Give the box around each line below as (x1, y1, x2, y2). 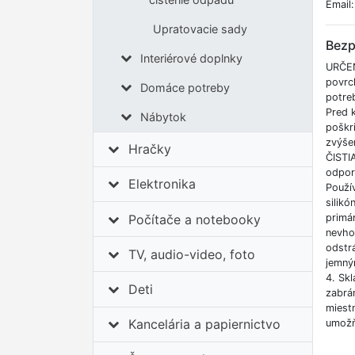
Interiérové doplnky (139, 51, 242, 65)
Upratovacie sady (152, 21, 247, 36)
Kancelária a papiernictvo (128, 316, 281, 333)
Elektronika (128, 176, 197, 193)
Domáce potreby (139, 80, 230, 94)
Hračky (128, 141, 172, 158)
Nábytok (139, 109, 186, 124)
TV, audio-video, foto (128, 246, 256, 262)
